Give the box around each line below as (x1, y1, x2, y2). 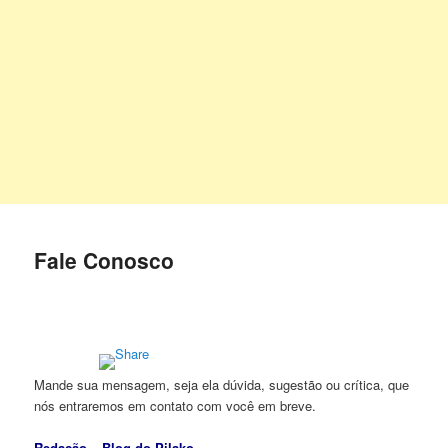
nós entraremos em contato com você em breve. (34, 395, 317, 415)
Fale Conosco (34, 245, 175, 276)
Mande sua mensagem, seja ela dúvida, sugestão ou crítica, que (34, 374, 410, 394)
